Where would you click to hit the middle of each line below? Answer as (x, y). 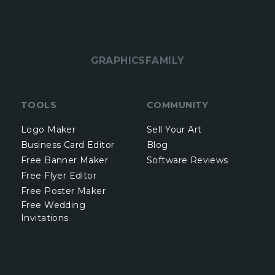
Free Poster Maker (64, 191)
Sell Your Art (174, 130)
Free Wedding (53, 205)
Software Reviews (188, 161)
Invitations (45, 218)
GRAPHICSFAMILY (137, 61)
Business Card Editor (68, 145)
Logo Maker (48, 130)
